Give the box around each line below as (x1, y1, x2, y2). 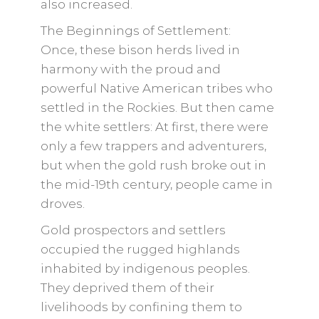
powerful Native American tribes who (40, 81, 273, 95)
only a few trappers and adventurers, (40, 139, 266, 153)
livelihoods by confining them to (40, 300, 242, 314)
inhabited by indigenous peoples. (40, 261, 250, 276)
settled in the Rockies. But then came (40, 100, 274, 115)
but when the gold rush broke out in (40, 158, 266, 172)
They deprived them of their (40, 281, 214, 295)
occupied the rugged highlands (40, 242, 240, 256)
